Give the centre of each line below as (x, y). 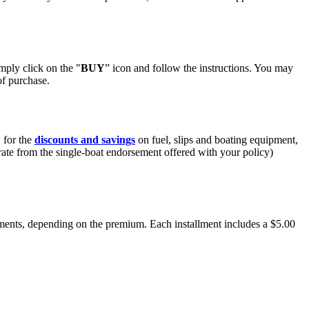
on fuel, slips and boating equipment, (217, 139)
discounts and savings (85, 139)
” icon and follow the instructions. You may (199, 68)
